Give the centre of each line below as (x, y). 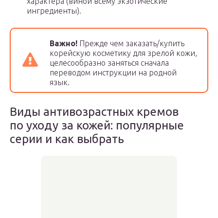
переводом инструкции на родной (113, 73)
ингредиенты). (54, 11)
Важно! (64, 43)
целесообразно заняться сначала (109, 63)
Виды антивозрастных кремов (94, 112)
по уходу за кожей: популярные (97, 125)
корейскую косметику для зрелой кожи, (123, 53)
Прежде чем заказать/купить (131, 43)
